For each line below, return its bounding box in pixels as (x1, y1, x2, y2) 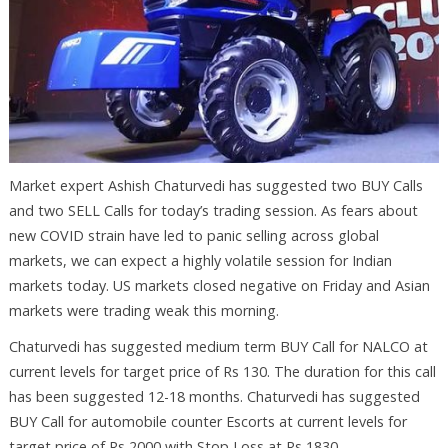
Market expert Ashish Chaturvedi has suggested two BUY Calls (8, 175, 423, 195)
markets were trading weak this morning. (8, 300, 279, 320)
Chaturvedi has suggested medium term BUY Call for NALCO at (8, 336, 428, 356)
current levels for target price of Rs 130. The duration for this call (8, 361, 436, 381)
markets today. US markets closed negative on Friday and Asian (8, 275, 430, 295)
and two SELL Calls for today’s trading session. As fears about (8, 200, 418, 220)
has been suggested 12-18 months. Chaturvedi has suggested (8, 386, 420, 406)
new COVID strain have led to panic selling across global (8, 225, 379, 245)
